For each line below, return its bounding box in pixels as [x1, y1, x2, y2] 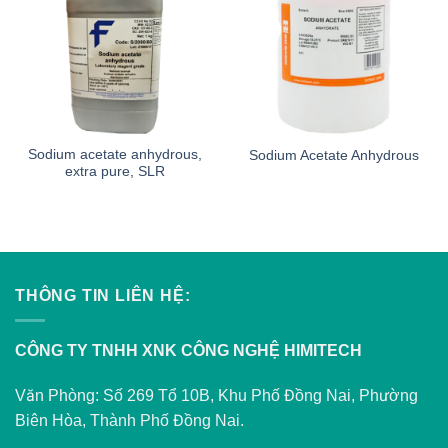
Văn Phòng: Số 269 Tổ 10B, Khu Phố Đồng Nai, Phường [15, 387, 418, 405]
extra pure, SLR [64, 164, 165, 180]
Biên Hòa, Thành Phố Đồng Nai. [15, 412, 244, 430]
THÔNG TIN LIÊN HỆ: [15, 287, 191, 305]
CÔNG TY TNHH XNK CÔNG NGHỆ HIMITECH [15, 341, 362, 359]
